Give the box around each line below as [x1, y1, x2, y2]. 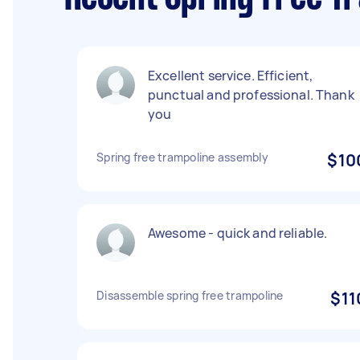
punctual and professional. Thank [148, 86, 354, 104]
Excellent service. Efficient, [148, 67, 313, 84]
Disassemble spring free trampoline [96, 288, 284, 303]
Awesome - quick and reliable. [148, 224, 328, 242]
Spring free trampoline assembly [96, 149, 268, 165]
